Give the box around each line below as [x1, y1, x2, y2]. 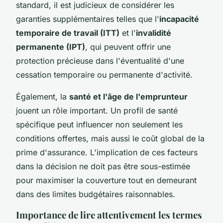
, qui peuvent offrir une [85, 41, 171, 52]
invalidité [136, 27, 171, 38]
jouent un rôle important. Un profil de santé [16, 105, 178, 115]
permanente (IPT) [16, 41, 85, 52]
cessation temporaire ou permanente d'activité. [16, 69, 193, 80]
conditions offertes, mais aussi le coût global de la [16, 133, 205, 143]
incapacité [159, 13, 199, 24]
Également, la [16, 91, 69, 102]
